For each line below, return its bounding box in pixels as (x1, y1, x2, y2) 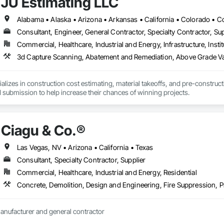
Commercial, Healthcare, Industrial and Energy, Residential (16, 168, 197, 177)
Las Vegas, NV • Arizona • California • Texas (16, 143, 153, 152)
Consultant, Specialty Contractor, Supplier (16, 155, 146, 164)
